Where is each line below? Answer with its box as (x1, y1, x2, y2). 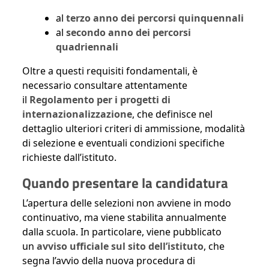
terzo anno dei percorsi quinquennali (66, 11, 244, 25)
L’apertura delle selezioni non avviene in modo (22, 196, 231, 210)
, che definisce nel (132, 107, 213, 121)
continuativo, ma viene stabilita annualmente (22, 211, 226, 225)
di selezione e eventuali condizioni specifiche (22, 136, 225, 150)
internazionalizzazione (22, 107, 132, 121)
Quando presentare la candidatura (22, 172, 228, 194)
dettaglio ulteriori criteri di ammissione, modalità (22, 122, 245, 136)
